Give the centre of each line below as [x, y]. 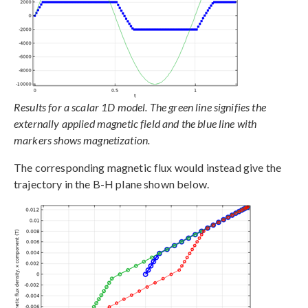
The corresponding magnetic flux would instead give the [148, 167]
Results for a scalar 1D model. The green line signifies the [140, 107]
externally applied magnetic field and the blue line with [135, 123]
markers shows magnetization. [82, 140]
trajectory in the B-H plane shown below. [111, 184]
